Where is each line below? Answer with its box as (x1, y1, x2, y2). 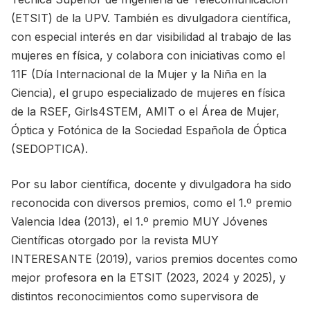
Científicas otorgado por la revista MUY (11, 233, 219, 247)
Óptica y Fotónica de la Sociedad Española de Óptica (11, 123, 286, 137)
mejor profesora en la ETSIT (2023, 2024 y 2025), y (11, 271, 286, 284)
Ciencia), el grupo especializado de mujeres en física (11, 86, 285, 100)
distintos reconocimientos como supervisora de (11, 289, 259, 303)
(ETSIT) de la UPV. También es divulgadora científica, (11, 11, 291, 25)
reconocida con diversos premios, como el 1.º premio (11, 196, 292, 210)
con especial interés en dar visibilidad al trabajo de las (11, 30, 291, 44)
